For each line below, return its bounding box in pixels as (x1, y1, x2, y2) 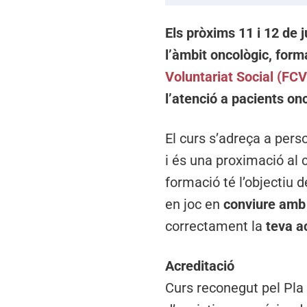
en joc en (165, 196, 221, 213)
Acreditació (165, 258, 235, 275)
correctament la (165, 218, 263, 235)
